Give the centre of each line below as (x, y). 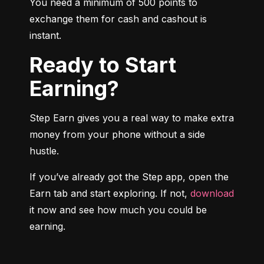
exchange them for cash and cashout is (118, 19)
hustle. (44, 151)
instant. (45, 35)
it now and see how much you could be (118, 209)
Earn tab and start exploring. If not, (110, 193)
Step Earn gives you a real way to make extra (132, 118)
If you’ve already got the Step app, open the (129, 176)
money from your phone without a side (117, 134)
